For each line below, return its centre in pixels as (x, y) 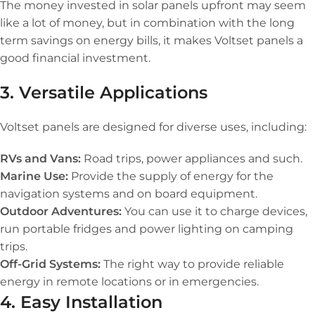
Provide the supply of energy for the (172, 176)
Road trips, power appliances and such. (193, 158)
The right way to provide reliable (194, 264)
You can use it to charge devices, (216, 211)
